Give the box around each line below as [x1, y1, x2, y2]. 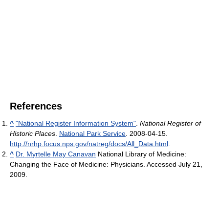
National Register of [140, 119, 201, 127]
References [10, 100, 62, 111]
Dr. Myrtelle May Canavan [16, 150, 96, 158]
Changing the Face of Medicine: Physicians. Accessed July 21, [10, 160, 202, 168]
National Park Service [59, 129, 126, 137]
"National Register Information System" [16, 119, 136, 127]
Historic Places [10, 129, 55, 137]
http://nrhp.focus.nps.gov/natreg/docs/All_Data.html [10, 139, 168, 148]
